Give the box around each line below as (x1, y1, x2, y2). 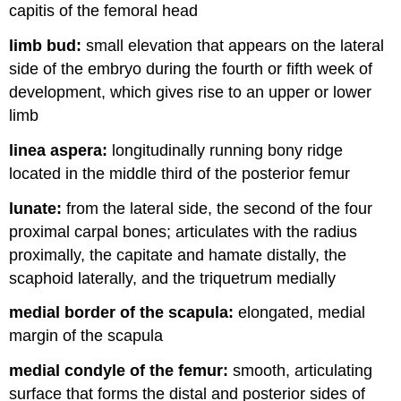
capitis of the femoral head (9, 2, 199, 21)
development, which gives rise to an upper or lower (9, 83, 372, 102)
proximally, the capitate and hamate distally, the (9, 245, 347, 264)
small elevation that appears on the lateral (81, 37, 385, 55)
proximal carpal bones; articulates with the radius (9, 222, 358, 241)
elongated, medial (234, 303, 366, 322)
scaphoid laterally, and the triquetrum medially (9, 269, 337, 287)
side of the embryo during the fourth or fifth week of (9, 60, 373, 79)
